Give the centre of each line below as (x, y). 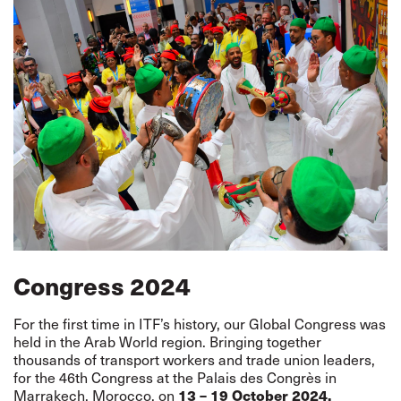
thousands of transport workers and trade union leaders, (194, 359)
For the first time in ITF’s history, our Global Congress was (200, 324)
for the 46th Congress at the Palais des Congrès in (175, 377)
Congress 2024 (102, 285)
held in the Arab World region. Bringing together (167, 341)
